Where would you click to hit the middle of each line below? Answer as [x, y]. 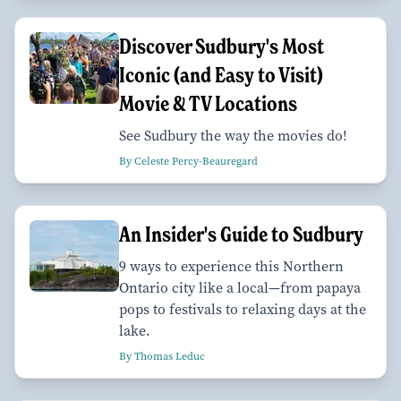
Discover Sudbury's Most [222, 46]
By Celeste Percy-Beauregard [188, 161]
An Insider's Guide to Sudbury [241, 234]
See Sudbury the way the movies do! [233, 135]
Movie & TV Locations [208, 103]
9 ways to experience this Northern [231, 266]
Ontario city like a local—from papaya [240, 287]
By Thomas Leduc [162, 356]
